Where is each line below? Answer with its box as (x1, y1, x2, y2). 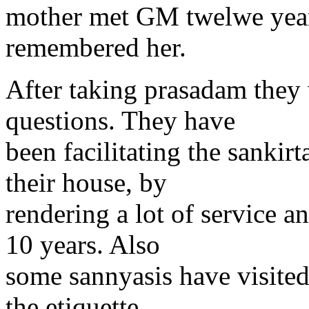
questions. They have (6, 106, 235, 135)
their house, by (6, 168, 167, 197)
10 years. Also (6, 230, 160, 259)
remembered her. (6, 32, 186, 62)
